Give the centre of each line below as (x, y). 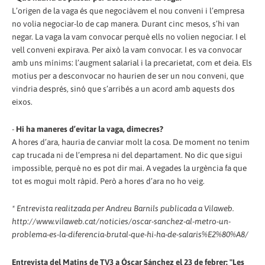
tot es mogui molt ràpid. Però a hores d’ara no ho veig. (108, 181)
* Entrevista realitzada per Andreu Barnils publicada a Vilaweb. (123, 208)
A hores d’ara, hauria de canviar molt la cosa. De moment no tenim (131, 142)
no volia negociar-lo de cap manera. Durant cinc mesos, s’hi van (126, 24)
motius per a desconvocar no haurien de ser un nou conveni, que (128, 76)
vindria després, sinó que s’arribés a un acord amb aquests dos (123, 89)
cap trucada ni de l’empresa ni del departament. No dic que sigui (127, 155)
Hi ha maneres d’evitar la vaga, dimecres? (90, 129)
